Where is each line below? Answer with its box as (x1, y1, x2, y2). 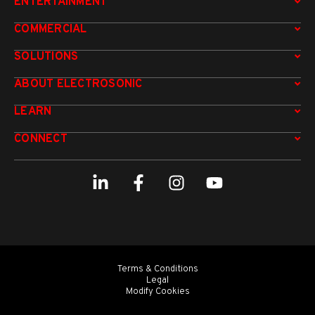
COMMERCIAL (14, 22, 87, 37)
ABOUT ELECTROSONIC (14, 77, 143, 91)
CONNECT (14, 131, 67, 146)
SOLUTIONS (14, 49, 79, 64)
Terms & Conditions (117, 263, 198, 275)
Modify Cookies (125, 285, 190, 297)
